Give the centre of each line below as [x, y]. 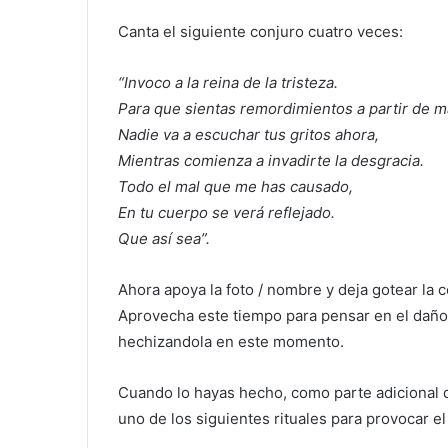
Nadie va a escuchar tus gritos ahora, [248, 134]
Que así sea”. [164, 238]
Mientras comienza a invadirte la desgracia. [271, 160]
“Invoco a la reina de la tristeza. [228, 82]
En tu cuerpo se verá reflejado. [226, 212]
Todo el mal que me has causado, [235, 186]
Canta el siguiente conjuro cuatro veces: [260, 31]
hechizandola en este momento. [231, 341]
